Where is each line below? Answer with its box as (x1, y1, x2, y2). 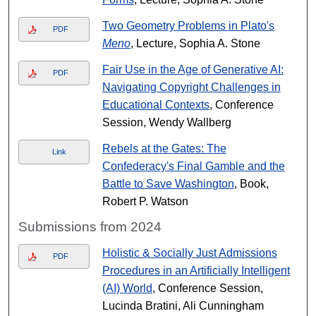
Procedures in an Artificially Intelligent (102, 265, 290, 276)
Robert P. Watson (102, 195, 188, 207)
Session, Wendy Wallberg (102, 116, 231, 128)
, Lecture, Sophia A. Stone (130, 37, 260, 49)
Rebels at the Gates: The (102, 142, 226, 154)
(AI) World (102, 282, 152, 294)
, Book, (233, 178, 269, 190)
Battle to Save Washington (102, 178, 234, 190)
